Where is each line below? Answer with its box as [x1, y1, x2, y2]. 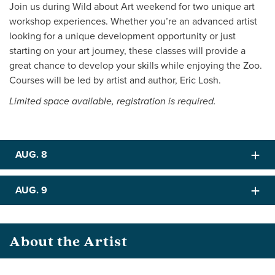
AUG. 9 [15, 183, 47, 197]
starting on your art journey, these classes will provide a [9, 44, 246, 57]
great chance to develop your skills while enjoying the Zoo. [9, 58, 262, 72]
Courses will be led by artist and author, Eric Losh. [9, 73, 221, 87]
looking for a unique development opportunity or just [9, 29, 236, 42]
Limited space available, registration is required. [9, 96, 216, 107]
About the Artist [9, 231, 128, 251]
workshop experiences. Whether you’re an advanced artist [9, 14, 257, 28]
